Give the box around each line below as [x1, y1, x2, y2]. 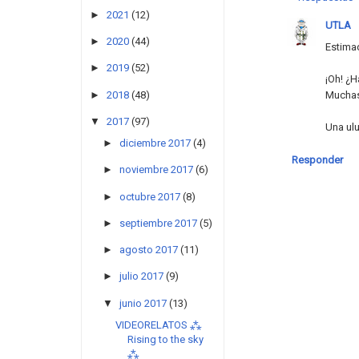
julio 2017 [119, 270, 163, 283]
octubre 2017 [119, 190, 180, 203]
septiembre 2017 [119, 216, 197, 229]
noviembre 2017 [119, 163, 193, 176]
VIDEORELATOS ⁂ [115, 318, 203, 331]
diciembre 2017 [119, 137, 191, 150]
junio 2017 [119, 296, 167, 309]
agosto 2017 [119, 244, 178, 256]
